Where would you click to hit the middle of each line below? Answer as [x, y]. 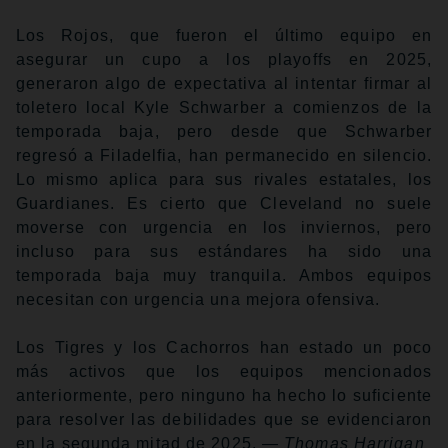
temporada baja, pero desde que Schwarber [224, 131]
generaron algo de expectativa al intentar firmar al [224, 83]
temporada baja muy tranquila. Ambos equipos [224, 275]
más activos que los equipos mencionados [224, 371]
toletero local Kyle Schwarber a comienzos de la [224, 107]
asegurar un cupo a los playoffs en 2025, [224, 59]
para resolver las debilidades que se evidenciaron [224, 419]
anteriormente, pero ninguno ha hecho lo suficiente [224, 395]
